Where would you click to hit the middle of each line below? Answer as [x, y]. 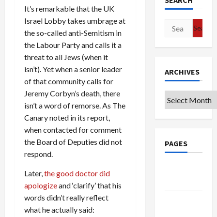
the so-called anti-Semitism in [73, 32]
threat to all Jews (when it [66, 57]
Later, [34, 173]
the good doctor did [77, 173]
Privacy [177, 200]
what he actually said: [59, 209]
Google [178, 168]
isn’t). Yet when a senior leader [73, 69]
